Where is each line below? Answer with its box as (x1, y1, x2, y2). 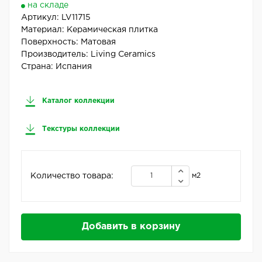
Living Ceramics (91, 51, 156, 58)
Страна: (21, 63, 56, 71)
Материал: (21, 26, 67, 34)
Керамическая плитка (67, 26, 158, 34)
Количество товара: (30, 172, 113, 180)
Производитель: (21, 51, 91, 58)
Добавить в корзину (81, 222, 181, 232)
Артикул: (21, 14, 61, 22)
